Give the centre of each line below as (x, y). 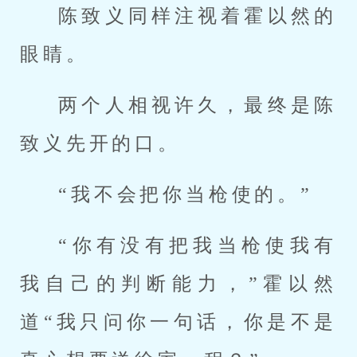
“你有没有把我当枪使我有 (198, 245)
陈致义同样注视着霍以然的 (198, 16)
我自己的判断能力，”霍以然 (178, 284)
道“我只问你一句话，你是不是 (178, 322)
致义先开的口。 (100, 143)
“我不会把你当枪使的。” (186, 194)
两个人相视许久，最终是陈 (198, 105)
